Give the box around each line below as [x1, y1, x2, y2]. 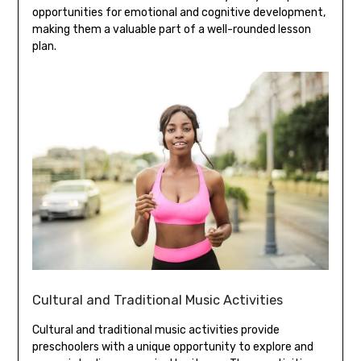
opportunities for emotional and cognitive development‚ [31, 6, 326, 20]
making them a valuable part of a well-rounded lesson [31, 23, 311, 37]
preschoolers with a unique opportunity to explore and [31, 340, 313, 355]
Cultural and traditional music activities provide [31, 323, 280, 338]
